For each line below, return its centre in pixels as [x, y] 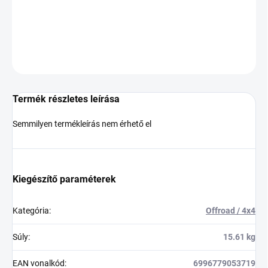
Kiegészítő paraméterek [64, 179]
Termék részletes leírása [66, 99]
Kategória [31, 211]
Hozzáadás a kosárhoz [134, 17]
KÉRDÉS [228, 60]
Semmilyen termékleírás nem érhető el [82, 124]
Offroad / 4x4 [231, 211]
